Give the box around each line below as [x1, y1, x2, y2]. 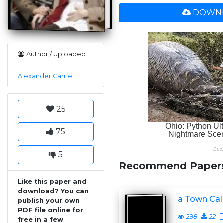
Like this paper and [18, 177, 87, 185]
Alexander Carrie [18, 72, 72, 80]
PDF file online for [18, 206, 83, 214]
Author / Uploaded [26, 50, 86, 58]
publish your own [18, 196, 80, 204]
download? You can [18, 187, 89, 195]
